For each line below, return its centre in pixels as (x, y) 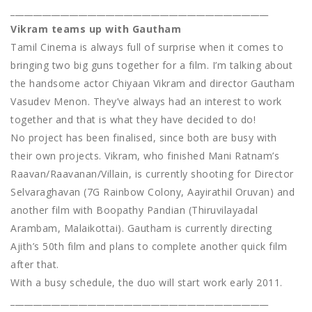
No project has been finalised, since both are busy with (144, 138)
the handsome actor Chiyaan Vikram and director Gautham (153, 84)
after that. (35, 265)
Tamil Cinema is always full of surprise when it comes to (147, 47)
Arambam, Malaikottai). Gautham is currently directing (141, 228)
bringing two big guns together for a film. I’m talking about (151, 65)
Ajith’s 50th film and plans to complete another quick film (149, 247)
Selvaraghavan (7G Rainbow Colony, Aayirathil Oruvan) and (153, 192)
